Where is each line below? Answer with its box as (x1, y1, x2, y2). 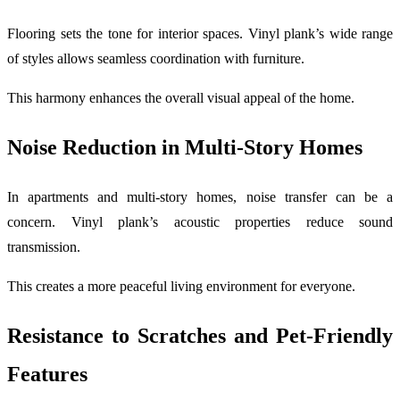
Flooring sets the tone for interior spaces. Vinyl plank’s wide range (7, 26, 393, 42)
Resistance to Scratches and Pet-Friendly (7, 323, 393, 347)
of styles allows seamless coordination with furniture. (7, 51, 304, 67)
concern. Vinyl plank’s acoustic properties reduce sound (7, 214, 393, 230)
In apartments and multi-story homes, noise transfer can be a (7, 189, 393, 205)
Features (7, 362, 87, 386)
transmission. (7, 239, 80, 255)
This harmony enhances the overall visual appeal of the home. (7, 90, 354, 106)
